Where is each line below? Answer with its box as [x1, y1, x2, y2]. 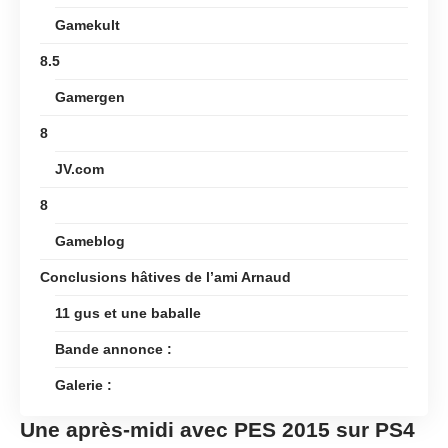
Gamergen [55, 88, 125, 105]
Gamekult [55, 16, 120, 33]
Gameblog [55, 232, 125, 249]
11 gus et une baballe [55, 304, 201, 321]
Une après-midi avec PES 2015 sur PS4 [20, 417, 415, 441]
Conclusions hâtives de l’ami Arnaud [40, 268, 291, 285]
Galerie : [55, 376, 112, 393]
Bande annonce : [55, 340, 172, 357]
